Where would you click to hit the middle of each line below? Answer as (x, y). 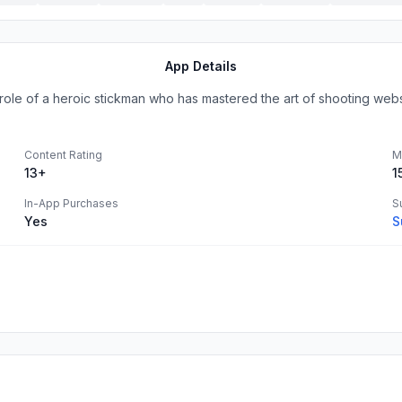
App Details (201, 66)
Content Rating (63, 155)
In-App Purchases (71, 203)
